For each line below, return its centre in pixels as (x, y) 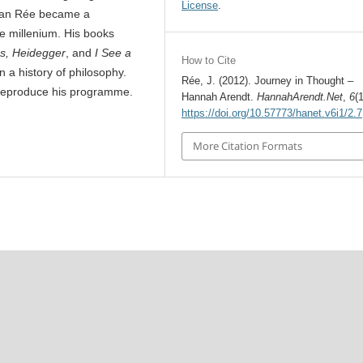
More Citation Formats (248, 146)
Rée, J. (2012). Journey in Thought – (268, 81)
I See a (113, 52)
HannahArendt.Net (300, 97)
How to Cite (209, 61)
